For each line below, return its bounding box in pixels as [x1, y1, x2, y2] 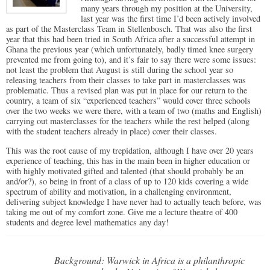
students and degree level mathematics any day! [6, 216, 169, 228]
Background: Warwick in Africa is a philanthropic [54, 253, 245, 266]
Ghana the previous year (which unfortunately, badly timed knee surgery [6, 43, 253, 55]
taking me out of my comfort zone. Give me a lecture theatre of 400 [6, 206, 237, 218]
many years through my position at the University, [81, 2, 253, 14]
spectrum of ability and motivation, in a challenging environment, [6, 185, 231, 197]
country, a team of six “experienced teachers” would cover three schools [6, 95, 251, 107]
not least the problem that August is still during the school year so [6, 64, 233, 76]
